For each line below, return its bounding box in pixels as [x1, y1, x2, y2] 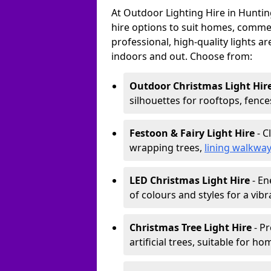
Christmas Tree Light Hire [129, 221, 252, 234]
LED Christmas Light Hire [129, 174, 250, 187]
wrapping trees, [129, 141, 204, 154]
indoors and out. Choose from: [111, 50, 252, 63]
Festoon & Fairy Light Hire [129, 126, 255, 140]
